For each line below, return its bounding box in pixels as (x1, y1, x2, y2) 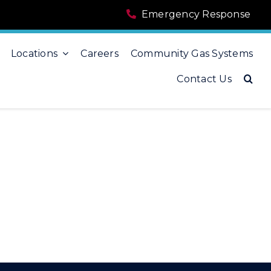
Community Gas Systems (130, 47, 253, 59)
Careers (80, 47, 119, 59)
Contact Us (177, 73, 232, 85)
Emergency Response (141, 8, 251, 20)
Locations (10, 47, 58, 59)
